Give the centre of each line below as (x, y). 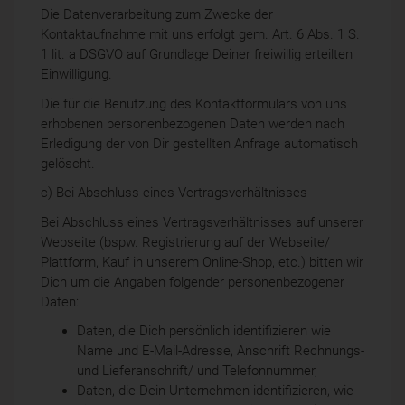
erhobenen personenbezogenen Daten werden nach (193, 123)
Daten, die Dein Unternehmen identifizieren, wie (215, 391)
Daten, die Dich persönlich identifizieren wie (204, 331)
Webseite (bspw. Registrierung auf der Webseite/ (185, 242)
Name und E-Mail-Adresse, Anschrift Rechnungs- (221, 351)
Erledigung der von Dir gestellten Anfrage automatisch (199, 143)
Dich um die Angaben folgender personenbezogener (193, 282)
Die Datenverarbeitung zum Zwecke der (157, 15)
